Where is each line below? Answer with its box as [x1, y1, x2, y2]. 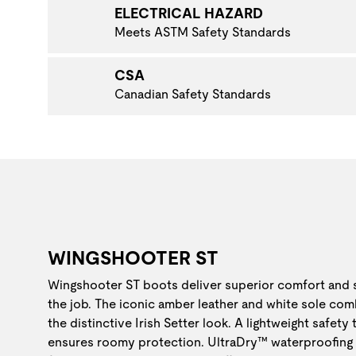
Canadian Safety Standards [114, 86, 271, 102]
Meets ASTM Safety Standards [114, 24, 291, 40]
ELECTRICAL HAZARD [114, 4, 263, 21]
